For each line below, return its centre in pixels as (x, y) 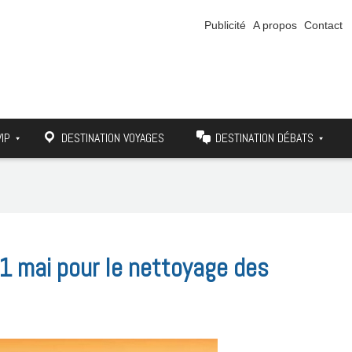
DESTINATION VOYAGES (113, 138)
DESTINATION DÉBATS (264, 138)
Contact (324, 25)
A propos (275, 25)
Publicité (225, 25)
